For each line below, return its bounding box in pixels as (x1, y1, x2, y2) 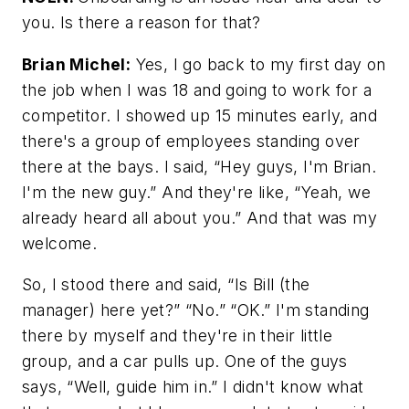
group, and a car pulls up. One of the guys (22, 351, 348, 372)
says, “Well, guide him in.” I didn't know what (22, 377, 364, 397)
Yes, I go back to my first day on (131, 54, 386, 74)
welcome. (22, 233, 98, 253)
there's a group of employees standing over (22, 131, 361, 151)
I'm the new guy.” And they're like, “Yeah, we (22, 182, 371, 202)
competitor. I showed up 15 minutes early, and (22, 105, 377, 125)
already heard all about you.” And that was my (22, 207, 377, 227)
